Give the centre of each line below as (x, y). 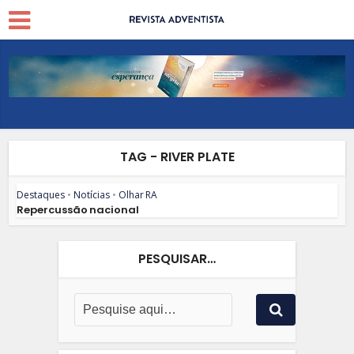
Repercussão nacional (78, 209)
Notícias (92, 194)
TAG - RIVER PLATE (177, 156)
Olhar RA (138, 194)
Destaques (41, 194)
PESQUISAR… (177, 258)
